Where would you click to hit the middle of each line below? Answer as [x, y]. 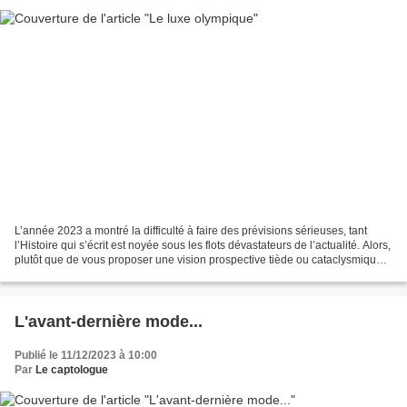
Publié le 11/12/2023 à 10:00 [86, 356]
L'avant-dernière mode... [109, 322]
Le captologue [72, 370]
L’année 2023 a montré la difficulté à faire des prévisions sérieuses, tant [191, 231]
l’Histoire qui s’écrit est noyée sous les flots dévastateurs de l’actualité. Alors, [203, 246]
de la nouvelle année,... [72, 275]
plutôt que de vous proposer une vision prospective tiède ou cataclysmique [199, 260]
